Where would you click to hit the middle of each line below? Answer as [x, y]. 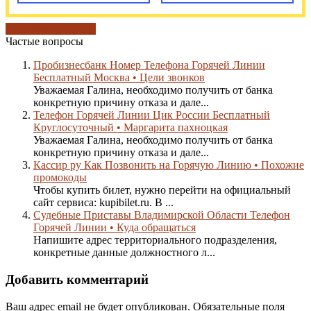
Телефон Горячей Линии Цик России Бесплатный [152, 115]
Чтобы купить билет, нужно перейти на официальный [162, 190]
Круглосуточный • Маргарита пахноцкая [131, 128]
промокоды [60, 178]
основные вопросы [51, 29]
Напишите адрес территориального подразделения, [155, 240]
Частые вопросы [44, 42]
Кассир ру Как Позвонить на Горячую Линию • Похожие [169, 165]
